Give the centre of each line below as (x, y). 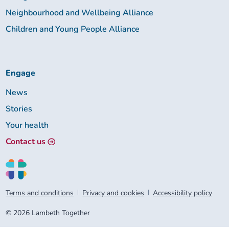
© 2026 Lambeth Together (48, 213)
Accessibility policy (183, 193)
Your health (27, 125)
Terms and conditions (40, 193)
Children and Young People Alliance (73, 29)
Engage (21, 73)
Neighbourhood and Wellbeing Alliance (80, 13)
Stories (19, 109)
